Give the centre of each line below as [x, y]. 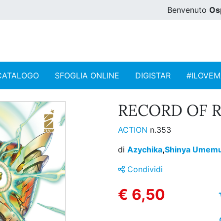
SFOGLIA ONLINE [87, 76]
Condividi [144, 169]
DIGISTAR [153, 76]
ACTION [134, 130]
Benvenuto [188, 10]
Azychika [145, 150]
